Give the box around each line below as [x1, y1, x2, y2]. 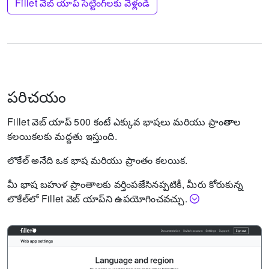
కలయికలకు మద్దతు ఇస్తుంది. [7, 129, 117, 143]
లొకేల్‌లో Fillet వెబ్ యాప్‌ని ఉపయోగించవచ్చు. [7, 192, 187, 205]
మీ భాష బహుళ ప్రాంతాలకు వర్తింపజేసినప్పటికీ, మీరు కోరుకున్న [7, 177, 244, 191]
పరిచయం [7, 85, 67, 107]
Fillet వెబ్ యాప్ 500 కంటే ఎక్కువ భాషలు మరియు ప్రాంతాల [7, 115, 241, 128]
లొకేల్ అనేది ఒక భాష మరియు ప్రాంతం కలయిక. [7, 153, 188, 167]
